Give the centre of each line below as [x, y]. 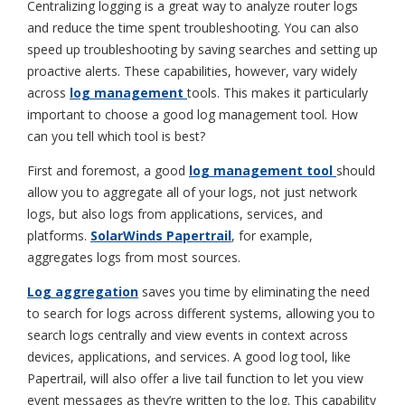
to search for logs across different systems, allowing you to [201, 313]
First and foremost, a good [108, 170]
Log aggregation [83, 291]
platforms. [59, 235]
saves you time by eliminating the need [254, 291]
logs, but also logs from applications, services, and [175, 213]
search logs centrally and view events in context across [188, 334]
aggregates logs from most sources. [134, 257]
